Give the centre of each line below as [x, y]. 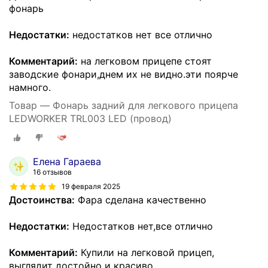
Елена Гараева [67, 161]
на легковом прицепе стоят [145, 61]
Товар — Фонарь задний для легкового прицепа [124, 106]
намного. [30, 88]
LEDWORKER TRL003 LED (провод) [90, 119]
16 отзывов [52, 172]
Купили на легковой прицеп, [146, 252]
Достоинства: [42, 200]
